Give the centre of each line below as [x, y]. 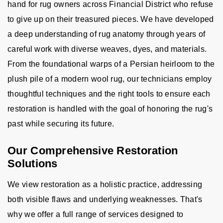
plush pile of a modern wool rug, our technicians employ [110, 79]
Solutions [33, 164]
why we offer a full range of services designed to [96, 214]
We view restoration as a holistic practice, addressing [105, 184]
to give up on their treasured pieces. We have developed [111, 19]
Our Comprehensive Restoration [93, 151]
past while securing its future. [61, 124]
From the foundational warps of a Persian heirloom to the [111, 64]
